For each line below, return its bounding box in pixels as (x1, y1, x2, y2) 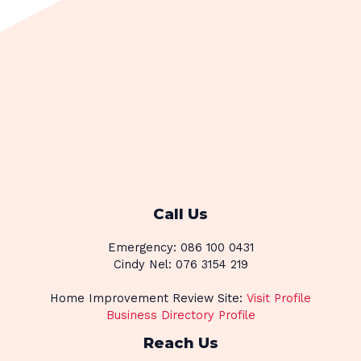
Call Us (153, 205, 208, 223)
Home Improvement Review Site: (50, 291, 247, 306)
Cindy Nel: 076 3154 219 (113, 257, 248, 272)
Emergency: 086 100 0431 (107, 240, 254, 255)
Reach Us (143, 334, 218, 353)
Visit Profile (247, 291, 311, 306)
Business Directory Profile (106, 308, 255, 323)
